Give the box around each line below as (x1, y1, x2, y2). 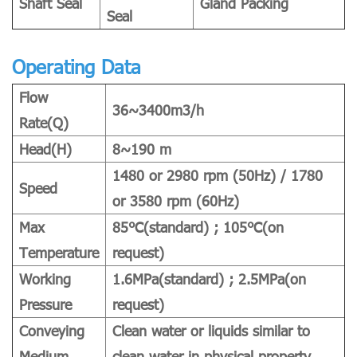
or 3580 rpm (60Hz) (112, 191, 239, 210)
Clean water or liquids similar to (112, 321, 310, 340)
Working (19, 269, 71, 288)
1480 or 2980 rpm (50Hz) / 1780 (112, 166, 323, 185)
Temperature (19, 243, 99, 262)
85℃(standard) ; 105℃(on (112, 218, 284, 237)
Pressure (19, 295, 72, 314)
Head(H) (19, 139, 72, 159)
